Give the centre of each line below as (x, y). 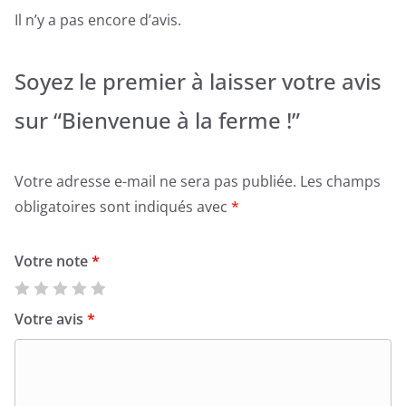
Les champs (340, 181)
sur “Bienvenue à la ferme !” (157, 120)
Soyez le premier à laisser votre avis (198, 81)
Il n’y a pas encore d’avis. (98, 19)
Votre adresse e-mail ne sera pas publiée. (155, 181)
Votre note (53, 261)
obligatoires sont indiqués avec (123, 206)
